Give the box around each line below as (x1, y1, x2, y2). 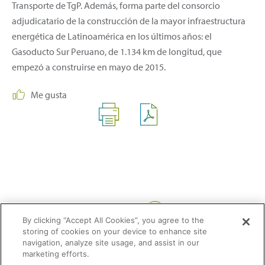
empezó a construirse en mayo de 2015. (12, 60, 166, 73)
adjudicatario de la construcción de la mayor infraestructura (12, 14, 245, 27)
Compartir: (99, 204, 144, 216)
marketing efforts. (22, 249, 90, 258)
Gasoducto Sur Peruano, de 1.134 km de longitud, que (12, 45, 222, 57)
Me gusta (31, 88, 67, 101)
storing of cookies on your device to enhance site (22, 227, 208, 236)
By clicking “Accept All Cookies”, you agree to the (22, 215, 205, 225)
